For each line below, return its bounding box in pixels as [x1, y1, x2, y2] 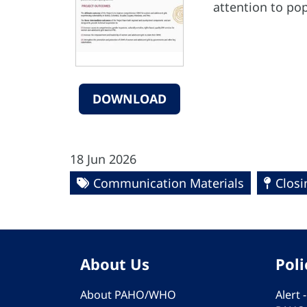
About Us [80, 254, 149, 274]
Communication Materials [93, 175, 244, 191]
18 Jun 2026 [70, 151, 136, 167]
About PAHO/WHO [80, 287, 176, 302]
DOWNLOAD [93, 90, 167, 108]
